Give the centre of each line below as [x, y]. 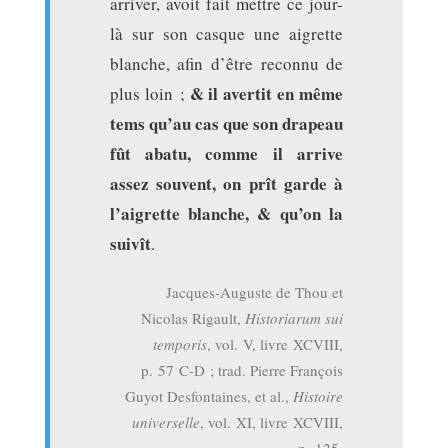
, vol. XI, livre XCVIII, [272, 422]
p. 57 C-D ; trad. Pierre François [242, 370]
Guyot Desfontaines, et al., [209, 396]
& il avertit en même [266, 93]
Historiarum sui [294, 318]
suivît [130, 243]
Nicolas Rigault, [193, 318]
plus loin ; [149, 93]
